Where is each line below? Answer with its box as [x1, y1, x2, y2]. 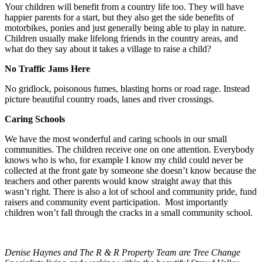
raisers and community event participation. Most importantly [5, 196, 228, 207]
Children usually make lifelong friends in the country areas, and [5, 33, 238, 43]
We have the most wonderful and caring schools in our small [5, 133, 227, 144]
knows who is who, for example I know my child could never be [5, 154, 243, 165]
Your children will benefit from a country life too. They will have [5, 1, 244, 12]
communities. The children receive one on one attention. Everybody [5, 144, 254, 154]
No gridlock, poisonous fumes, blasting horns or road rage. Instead [5, 83, 250, 94]
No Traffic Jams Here [5, 63, 90, 74]
